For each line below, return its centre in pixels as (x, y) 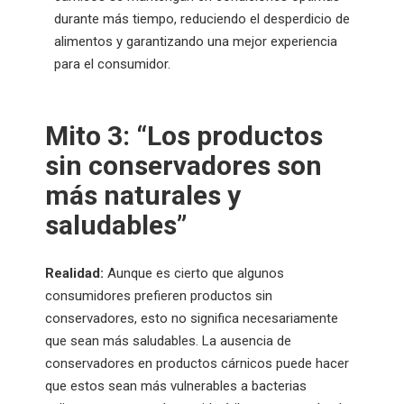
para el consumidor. (112, 64)
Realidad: (74, 273)
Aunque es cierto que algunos (194, 273)
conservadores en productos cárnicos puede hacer (197, 363)
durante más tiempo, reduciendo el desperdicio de (202, 19)
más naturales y (143, 195)
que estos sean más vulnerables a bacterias (176, 386)
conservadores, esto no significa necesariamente (192, 318)
